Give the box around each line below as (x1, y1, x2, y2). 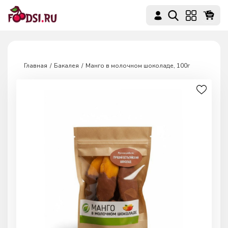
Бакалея (54, 62, 79, 70)
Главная (24, 62, 47, 70)
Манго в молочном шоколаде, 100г (85, 62, 190, 70)
